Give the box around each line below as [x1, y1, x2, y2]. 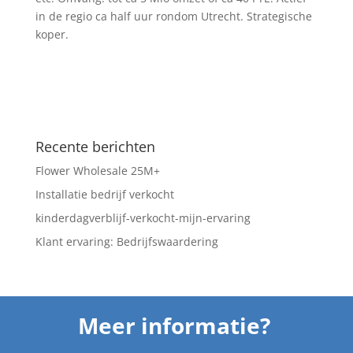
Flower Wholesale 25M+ [35, 163, 160, 178]
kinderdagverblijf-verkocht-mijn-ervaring [35, 210, 251, 225]
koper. [35, 27, 69, 42]
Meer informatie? [77, 310, 276, 340]
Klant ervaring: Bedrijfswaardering [35, 234, 218, 249]
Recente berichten [35, 137, 155, 156]
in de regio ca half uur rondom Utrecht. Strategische [35, 9, 312, 24]
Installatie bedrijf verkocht [35, 187, 174, 202]
